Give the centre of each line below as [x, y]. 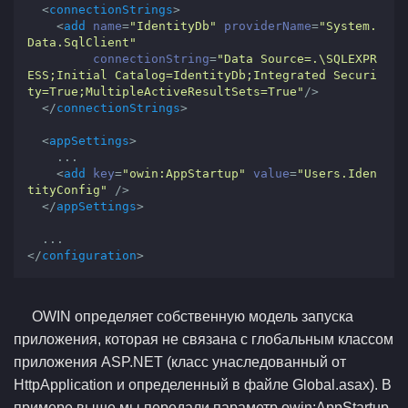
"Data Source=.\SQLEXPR [297, 59]
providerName [268, 26]
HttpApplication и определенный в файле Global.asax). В [203, 385]
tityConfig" [67, 190]
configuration [89, 255]
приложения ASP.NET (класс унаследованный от [180, 362]
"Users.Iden [337, 173]
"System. [348, 26]
